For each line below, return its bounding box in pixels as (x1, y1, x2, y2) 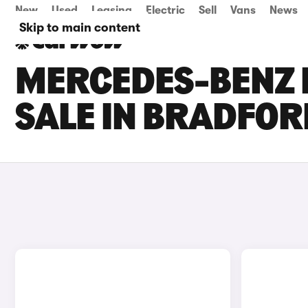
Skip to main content (19, 21, 140, 34)
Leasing (91, 4, 132, 16)
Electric (146, 4, 185, 16)
